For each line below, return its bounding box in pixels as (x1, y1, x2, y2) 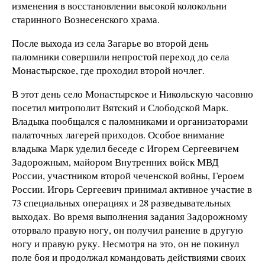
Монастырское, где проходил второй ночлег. (12, 63, 205, 77)
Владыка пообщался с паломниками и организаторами (12, 114, 248, 128)
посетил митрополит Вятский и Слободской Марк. (12, 100, 228, 114)
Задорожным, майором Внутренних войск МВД (12, 154, 219, 169)
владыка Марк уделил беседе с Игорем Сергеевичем (12, 141, 239, 155)
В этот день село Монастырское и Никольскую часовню (12, 86, 253, 101)
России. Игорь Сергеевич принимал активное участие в (12, 182, 252, 196)
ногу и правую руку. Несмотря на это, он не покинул (12, 236, 239, 250)
